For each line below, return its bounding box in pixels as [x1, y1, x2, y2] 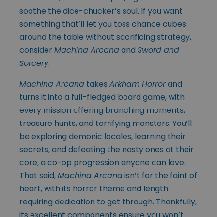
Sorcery [19, 58, 48, 69]
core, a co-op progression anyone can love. [19, 157, 186, 169]
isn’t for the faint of [123, 170, 197, 182]
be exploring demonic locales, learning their [19, 131, 186, 142]
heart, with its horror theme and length [19, 183, 168, 195]
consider [19, 45, 54, 56]
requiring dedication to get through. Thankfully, [19, 196, 197, 208]
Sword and [138, 45, 179, 56]
